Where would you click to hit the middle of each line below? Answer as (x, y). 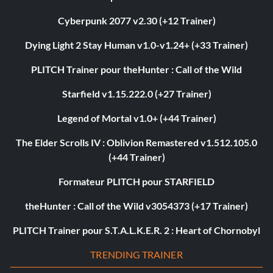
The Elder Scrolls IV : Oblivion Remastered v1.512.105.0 (136, 143)
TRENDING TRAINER (136, 255)
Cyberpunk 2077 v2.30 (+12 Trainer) (136, 21)
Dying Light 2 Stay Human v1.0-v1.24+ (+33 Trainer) (136, 45)
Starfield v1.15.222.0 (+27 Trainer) (136, 94)
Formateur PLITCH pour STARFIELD (136, 182)
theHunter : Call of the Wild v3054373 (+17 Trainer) (136, 206)
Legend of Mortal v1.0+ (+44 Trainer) (136, 118)
